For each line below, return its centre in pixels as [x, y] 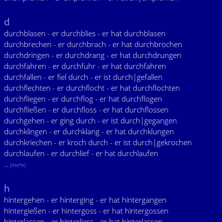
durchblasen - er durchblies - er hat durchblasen [85, 33]
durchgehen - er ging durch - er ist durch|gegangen [90, 120]
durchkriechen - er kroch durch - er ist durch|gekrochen [98, 142]
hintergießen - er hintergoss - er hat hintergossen [86, 211]
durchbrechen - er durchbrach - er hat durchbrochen [93, 44]
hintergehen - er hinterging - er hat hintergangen [85, 200]
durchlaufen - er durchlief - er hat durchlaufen [81, 153]
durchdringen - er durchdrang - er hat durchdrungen [93, 55]
